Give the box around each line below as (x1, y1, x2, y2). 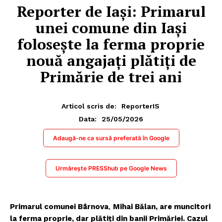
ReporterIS (121, 102, 160, 110)
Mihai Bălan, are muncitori (113, 202, 211, 211)
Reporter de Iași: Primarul (16, 1, 206, 21)
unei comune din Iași (35, 17, 187, 38)
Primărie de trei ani (40, 66, 182, 87)
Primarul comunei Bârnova (10, 202, 109, 211)
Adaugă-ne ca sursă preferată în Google (53, 134, 169, 142)
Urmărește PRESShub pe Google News (55, 164, 167, 172)
